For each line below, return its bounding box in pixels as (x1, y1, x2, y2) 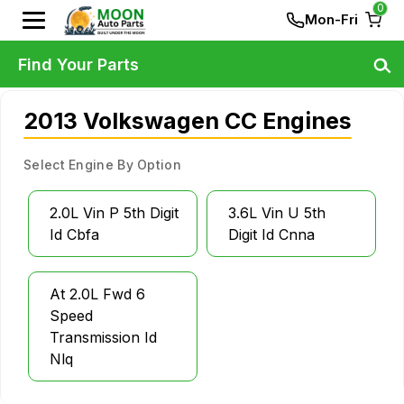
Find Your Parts (18, 54, 139, 74)
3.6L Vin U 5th (228, 204, 326, 222)
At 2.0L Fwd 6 (50, 285, 145, 303)
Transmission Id (50, 328, 157, 346)
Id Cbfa (50, 225, 99, 243)
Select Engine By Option (23, 157, 181, 172)
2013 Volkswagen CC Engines (23, 107, 352, 134)
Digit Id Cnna (228, 225, 315, 243)
